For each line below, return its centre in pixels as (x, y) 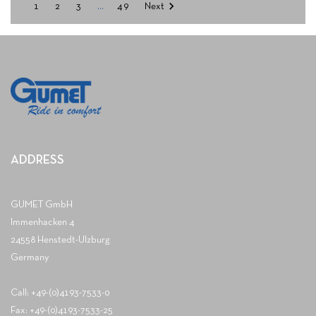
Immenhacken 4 (42, 223)
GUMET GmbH (42, 205)
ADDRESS (37, 161)
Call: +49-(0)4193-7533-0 (60, 293)
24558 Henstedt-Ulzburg (60, 241)
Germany (30, 258)
